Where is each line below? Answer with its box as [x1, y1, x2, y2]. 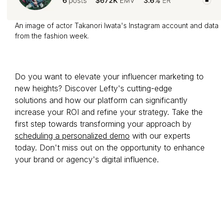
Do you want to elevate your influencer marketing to [15, 72, 204, 82]
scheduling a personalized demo [15, 131, 130, 141]
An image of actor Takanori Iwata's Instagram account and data [15, 21, 219, 30]
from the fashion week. [15, 32, 89, 40]
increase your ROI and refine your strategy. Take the [15, 107, 203, 117]
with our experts [130, 131, 190, 141]
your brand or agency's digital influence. [15, 154, 159, 165]
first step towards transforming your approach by [15, 119, 191, 129]
